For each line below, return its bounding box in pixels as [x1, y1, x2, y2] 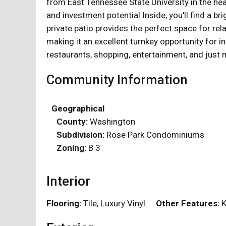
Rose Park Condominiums [104, 129, 204, 140]
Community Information [46, 72, 188, 87]
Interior [46, 173, 90, 189]
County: [56, 116, 88, 127]
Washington [88, 116, 135, 127]
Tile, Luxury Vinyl [81, 198, 156, 208]
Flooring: [46, 198, 81, 208]
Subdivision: [56, 129, 104, 140]
